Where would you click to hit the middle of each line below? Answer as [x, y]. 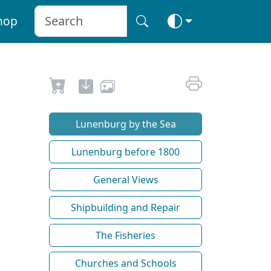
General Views [126, 179]
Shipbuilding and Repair [126, 207]
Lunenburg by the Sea [126, 124]
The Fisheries [126, 235]
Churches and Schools [126, 263]
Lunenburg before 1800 [126, 152]
